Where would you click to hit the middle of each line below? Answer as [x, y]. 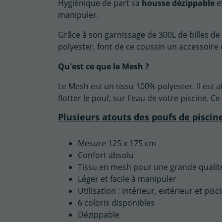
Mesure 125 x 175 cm [117, 143]
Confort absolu [106, 155]
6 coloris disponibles [116, 202]
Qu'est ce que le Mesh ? [104, 66]
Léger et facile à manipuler [127, 178]
